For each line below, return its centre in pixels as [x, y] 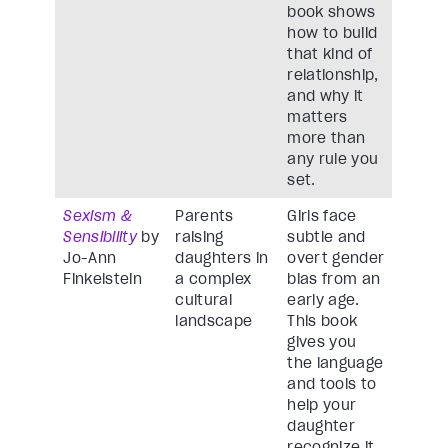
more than [326, 138]
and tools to [332, 384]
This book [322, 321]
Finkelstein [103, 279]
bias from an [334, 279]
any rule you [333, 159]
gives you [322, 342]
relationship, [333, 75]
